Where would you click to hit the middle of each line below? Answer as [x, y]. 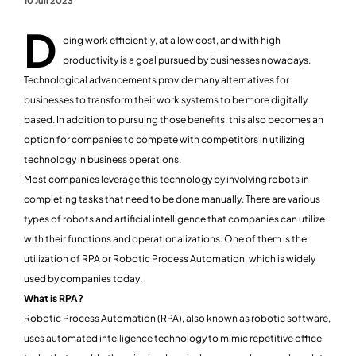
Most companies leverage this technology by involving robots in [166, 180]
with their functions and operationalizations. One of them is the [165, 239]
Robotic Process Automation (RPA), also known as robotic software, [177, 319]
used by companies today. [83, 279]
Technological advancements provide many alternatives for [157, 80]
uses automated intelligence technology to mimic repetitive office [173, 339]
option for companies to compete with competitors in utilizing [164, 140]
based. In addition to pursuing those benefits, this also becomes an [174, 120]
